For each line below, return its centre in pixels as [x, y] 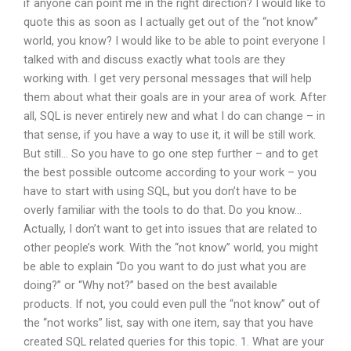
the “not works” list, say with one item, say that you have [168, 322]
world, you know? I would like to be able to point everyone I [174, 40]
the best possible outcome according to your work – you [170, 172]
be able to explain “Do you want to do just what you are [165, 266]
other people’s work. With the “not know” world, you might [171, 247]
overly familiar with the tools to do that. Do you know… [163, 210]
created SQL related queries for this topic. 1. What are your [174, 341]
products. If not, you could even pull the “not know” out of [172, 304]
